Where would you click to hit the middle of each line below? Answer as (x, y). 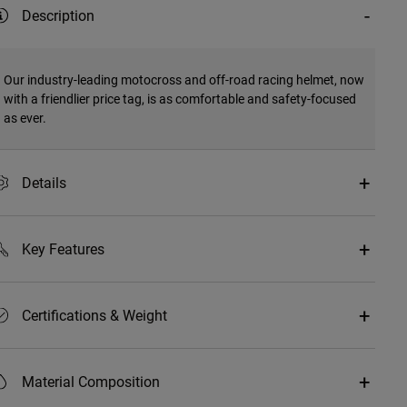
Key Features (63, 249)
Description (58, 15)
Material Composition (90, 382)
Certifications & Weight (94, 315)
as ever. (25, 118)
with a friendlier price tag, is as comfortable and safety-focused (179, 99)
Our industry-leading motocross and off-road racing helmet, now (184, 80)
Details (44, 183)
